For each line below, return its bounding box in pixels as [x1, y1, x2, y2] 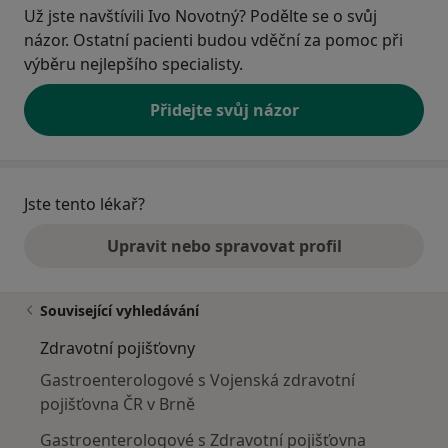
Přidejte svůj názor [149, 99, 299, 122]
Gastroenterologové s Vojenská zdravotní [40, 369, 355, 392]
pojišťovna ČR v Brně [40, 393, 195, 416]
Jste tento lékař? [24, 193, 145, 216]
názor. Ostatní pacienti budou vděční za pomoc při [24, 29, 403, 52]
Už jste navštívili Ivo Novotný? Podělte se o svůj [24, 5, 377, 28]
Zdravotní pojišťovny [40, 337, 195, 360]
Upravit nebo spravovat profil [106, 235, 342, 258]
